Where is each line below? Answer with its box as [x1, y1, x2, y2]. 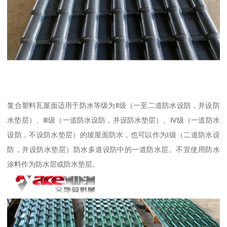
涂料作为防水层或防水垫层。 [7, 160, 100, 169]
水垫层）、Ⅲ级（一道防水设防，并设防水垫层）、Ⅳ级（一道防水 [7, 116, 220, 125]
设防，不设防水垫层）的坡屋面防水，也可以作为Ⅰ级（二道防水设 [7, 131, 220, 139]
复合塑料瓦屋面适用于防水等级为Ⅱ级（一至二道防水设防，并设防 [7, 101, 220, 110]
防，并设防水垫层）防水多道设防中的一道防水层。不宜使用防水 [7, 145, 220, 154]
